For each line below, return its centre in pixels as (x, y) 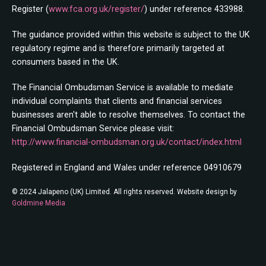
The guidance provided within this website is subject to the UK (131, 35)
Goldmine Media (39, 203)
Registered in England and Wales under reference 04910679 (127, 168)
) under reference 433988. (194, 9)
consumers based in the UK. (66, 62)
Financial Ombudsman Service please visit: (93, 129)
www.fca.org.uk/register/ (96, 9)
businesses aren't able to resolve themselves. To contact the (129, 115)
